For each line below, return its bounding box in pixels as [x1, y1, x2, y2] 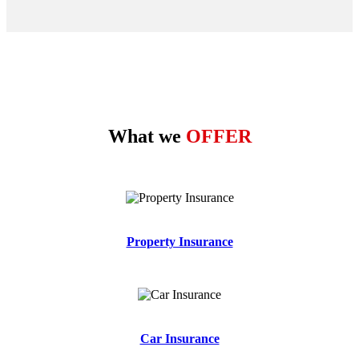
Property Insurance [126, 235, 233, 249]
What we [107, 126, 186, 147]
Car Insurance [139, 331, 220, 345]
